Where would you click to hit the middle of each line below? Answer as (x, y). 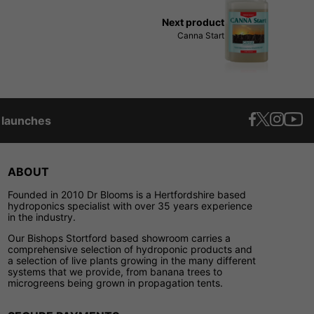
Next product (193, 22)
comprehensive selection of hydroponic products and (130, 249)
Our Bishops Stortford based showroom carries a (119, 238)
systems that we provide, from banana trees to (115, 271)
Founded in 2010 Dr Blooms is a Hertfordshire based (127, 194)
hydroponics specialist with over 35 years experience (130, 205)
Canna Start (201, 35)
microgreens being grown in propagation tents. (115, 282)
